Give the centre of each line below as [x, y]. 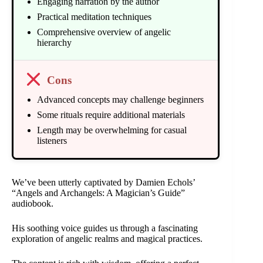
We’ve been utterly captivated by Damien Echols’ [103, 182]
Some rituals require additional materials [111, 114]
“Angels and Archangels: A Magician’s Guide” [98, 193]
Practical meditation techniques [94, 17]
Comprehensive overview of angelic [104, 32]
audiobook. [33, 203]
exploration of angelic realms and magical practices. [107, 238]
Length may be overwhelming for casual [112, 130]
